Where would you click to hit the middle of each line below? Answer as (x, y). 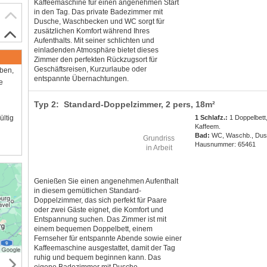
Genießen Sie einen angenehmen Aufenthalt (106, 181)
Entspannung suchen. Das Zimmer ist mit (100, 220)
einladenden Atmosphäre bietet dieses (96, 50)
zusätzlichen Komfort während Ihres (91, 31)
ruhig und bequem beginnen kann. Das (97, 258)
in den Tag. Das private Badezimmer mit (98, 12)
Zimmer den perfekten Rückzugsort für (95, 60)
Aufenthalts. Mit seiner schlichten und (94, 41)
